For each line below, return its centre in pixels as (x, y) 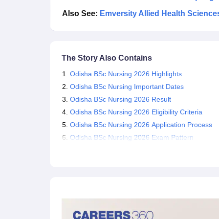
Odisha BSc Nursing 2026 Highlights (126, 74)
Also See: (81, 13)
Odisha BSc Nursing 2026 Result (120, 99)
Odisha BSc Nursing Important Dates (127, 87)
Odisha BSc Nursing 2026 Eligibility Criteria (136, 112)
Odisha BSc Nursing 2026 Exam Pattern (132, 137)
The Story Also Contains (107, 58)
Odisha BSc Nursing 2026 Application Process (141, 125)
